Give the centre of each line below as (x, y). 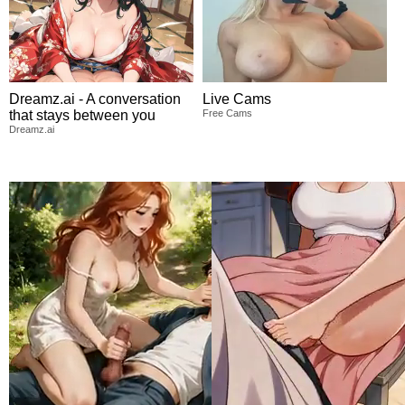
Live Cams (237, 99)
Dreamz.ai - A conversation (95, 99)
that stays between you (82, 115)
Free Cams (227, 113)
